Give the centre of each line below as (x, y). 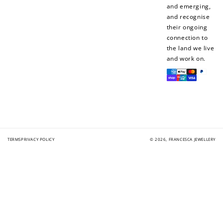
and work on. (186, 58)
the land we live (190, 48)
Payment (179, 68)
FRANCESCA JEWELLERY (192, 139)
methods (179, 79)
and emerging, (189, 6)
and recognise (188, 16)
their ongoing (187, 27)
